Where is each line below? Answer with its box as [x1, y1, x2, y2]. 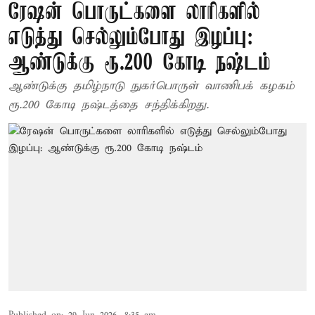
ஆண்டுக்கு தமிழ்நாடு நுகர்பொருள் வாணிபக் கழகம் [8, 79, 295, 94]
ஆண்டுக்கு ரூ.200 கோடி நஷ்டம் [8, 51, 271, 76]
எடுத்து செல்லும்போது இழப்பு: [8, 26, 253, 51]
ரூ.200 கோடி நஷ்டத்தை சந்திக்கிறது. [8, 98, 209, 112]
